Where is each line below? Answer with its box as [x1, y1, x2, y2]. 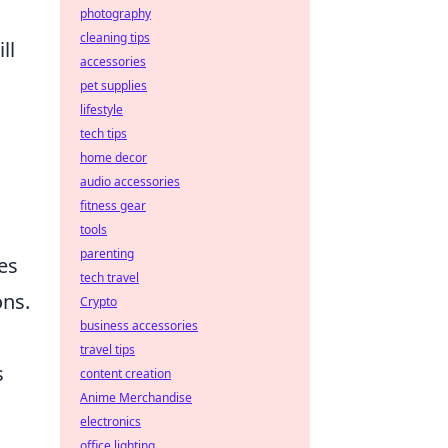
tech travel [80, 269, 139, 286]
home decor [80, 149, 147, 166]
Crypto [80, 293, 117, 310]
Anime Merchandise [80, 389, 192, 406]
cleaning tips [80, 29, 150, 46]
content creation [80, 365, 171, 382]
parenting [80, 245, 134, 262]
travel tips [80, 341, 135, 358]
